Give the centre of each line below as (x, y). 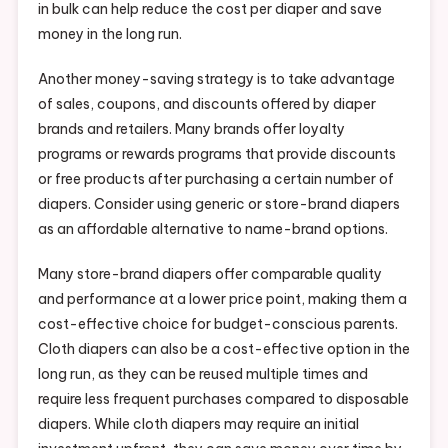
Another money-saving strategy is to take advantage (216, 78)
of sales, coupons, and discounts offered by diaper (206, 103)
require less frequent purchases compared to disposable (223, 398)
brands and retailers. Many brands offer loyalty (191, 128)
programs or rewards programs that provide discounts (216, 153)
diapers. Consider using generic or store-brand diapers (218, 203)
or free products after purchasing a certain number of (215, 178)
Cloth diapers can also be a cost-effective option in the (223, 348)
